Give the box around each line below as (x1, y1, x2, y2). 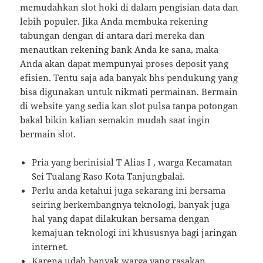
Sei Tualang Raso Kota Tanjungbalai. (32, 170, 186, 182)
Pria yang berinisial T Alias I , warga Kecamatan (32, 156, 233, 168)
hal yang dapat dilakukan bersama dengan (32, 212, 210, 224)
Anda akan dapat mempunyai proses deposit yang (20, 57, 229, 69)
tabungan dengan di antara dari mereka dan (20, 29, 205, 41)
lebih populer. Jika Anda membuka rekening (20, 15, 208, 27)
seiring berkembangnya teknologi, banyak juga (32, 198, 230, 210)
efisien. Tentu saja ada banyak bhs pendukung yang (20, 71, 238, 83)
